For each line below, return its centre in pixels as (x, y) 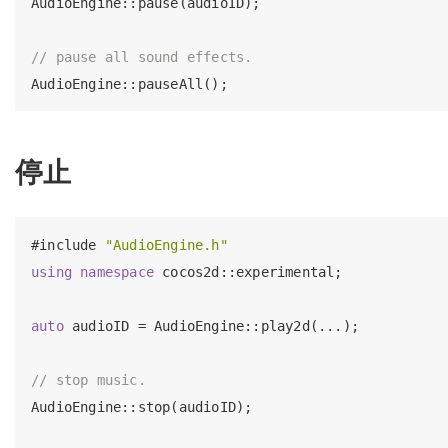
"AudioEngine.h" (166, 244)
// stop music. (88, 379)
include (68, 244)
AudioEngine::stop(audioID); (142, 406)
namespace (117, 271)
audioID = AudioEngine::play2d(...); (211, 325)
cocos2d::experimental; (248, 271)
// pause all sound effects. (142, 57)
